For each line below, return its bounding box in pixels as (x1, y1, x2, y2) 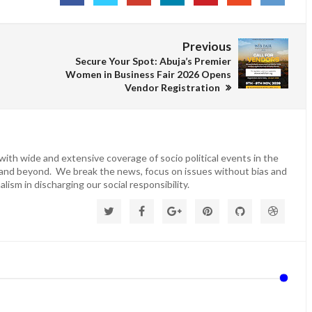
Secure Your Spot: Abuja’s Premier (75, 54, 231, 67)
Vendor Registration (125, 81, 222, 93)
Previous (182, 38, 231, 54)
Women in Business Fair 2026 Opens (65, 68, 231, 80)
